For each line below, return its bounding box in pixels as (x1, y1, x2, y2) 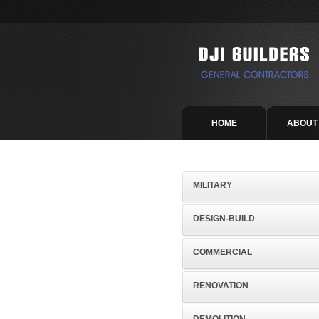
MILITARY (193, 180, 232, 190)
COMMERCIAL (193, 247, 252, 257)
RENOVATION (193, 281, 249, 291)
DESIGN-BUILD (193, 214, 255, 224)
